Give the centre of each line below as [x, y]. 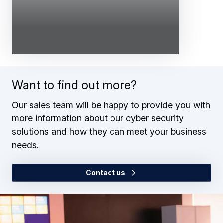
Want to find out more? [74, 85]
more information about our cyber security [98, 118]
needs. [25, 145]
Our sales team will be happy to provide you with [111, 105]
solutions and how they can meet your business [109, 131]
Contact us [106, 172]
